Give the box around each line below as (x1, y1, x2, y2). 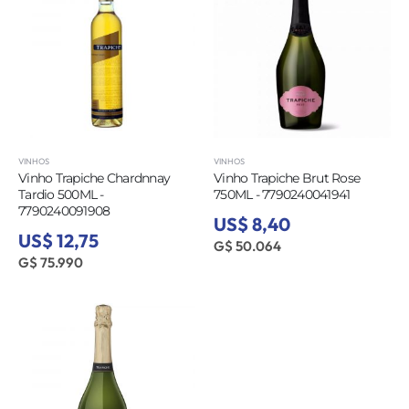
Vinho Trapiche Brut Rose (214, 171, 360, 186)
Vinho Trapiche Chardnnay (18, 171, 170, 186)
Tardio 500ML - (18, 187, 104, 203)
